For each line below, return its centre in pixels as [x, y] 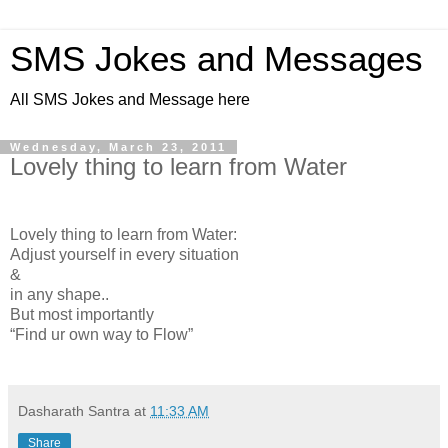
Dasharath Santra [74, 410]
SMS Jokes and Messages [216, 59]
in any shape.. [59, 294]
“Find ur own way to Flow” [101, 334]
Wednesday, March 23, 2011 [118, 147]
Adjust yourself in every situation [124, 254]
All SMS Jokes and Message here [130, 99]
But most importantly [82, 314]
